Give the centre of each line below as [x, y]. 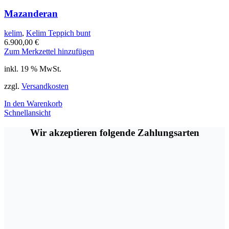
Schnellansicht [27, 113]
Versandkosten [45, 86]
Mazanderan [31, 13]
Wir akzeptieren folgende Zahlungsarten [114, 132]
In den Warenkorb [33, 104]
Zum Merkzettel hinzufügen [49, 52]
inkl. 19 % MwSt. [33, 69]
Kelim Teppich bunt [58, 33]
